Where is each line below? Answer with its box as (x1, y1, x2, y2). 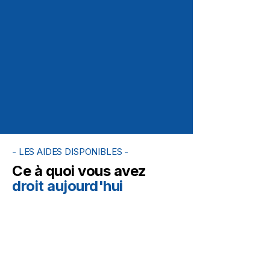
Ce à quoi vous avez (12, 162, 146, 180)
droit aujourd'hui (12, 177, 123, 195)
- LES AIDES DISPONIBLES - (12, 146, 129, 157)
